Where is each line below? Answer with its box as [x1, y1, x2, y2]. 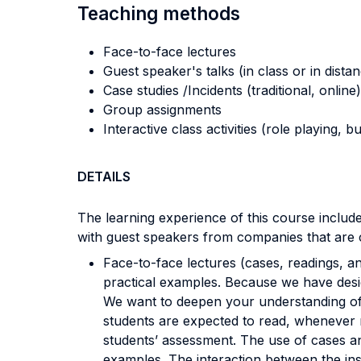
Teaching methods [77, 2, 240, 24]
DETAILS [77, 168, 131, 185]
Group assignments [103, 102, 222, 118]
